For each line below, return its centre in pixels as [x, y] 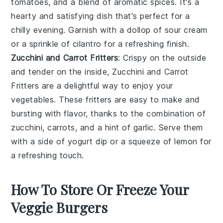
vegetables [33, 99]
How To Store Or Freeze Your [100, 189]
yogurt [80, 141]
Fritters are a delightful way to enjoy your [92, 85]
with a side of [39, 141]
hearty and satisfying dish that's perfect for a [101, 16]
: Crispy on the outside [162, 57]
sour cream [186, 30]
